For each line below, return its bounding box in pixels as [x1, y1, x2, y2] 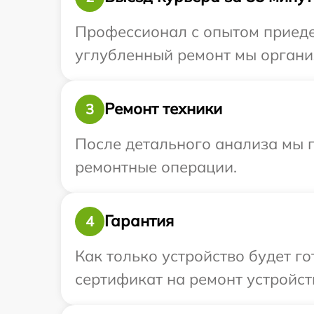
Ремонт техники [104, 99, 222, 119]
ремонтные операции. [75, 156, 237, 177]
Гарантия [104, 211, 174, 231]
